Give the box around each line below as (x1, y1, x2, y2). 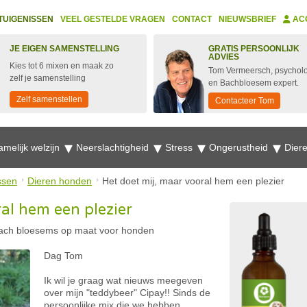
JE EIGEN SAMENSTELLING (10, 44, 119, 53)
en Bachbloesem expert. (208, 78, 299, 88)
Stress (164, 142, 195, 153)
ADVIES (208, 52, 239, 62)
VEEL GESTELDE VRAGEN (60, 14, 165, 24)
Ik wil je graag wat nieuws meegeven (44, 275, 203, 286)
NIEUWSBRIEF (219, 14, 276, 24)
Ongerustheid (208, 142, 271, 153)
